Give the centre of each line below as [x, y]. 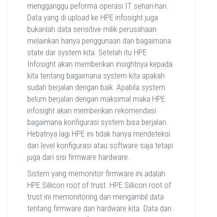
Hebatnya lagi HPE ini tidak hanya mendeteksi [99, 134]
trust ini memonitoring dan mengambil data [95, 197]
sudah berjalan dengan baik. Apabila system [96, 87]
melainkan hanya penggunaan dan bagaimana [99, 41]
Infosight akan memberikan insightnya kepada [100, 64]
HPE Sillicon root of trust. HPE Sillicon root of [99, 185]
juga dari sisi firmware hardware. [78, 157]
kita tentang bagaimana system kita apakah [96, 76]
